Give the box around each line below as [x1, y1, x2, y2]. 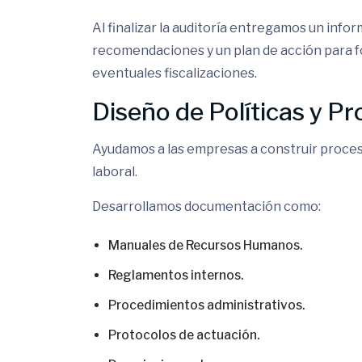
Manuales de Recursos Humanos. [108, 238, 302, 253]
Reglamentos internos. [108, 267, 243, 283]
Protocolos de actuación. [108, 327, 259, 343]
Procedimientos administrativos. [108, 297, 305, 313]
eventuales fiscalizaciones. [92, 65, 257, 81]
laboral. [92, 164, 137, 179]
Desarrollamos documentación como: [92, 199, 321, 214]
